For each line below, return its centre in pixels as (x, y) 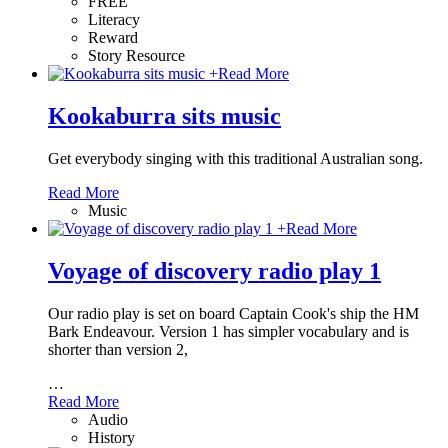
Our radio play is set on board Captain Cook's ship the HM (233, 313)
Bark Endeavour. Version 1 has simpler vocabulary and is (228, 331)
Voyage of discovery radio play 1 (214, 271)
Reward (113, 38)
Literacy (114, 20)
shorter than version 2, (118, 349)
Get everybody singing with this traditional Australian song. (235, 159)
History (111, 437)
